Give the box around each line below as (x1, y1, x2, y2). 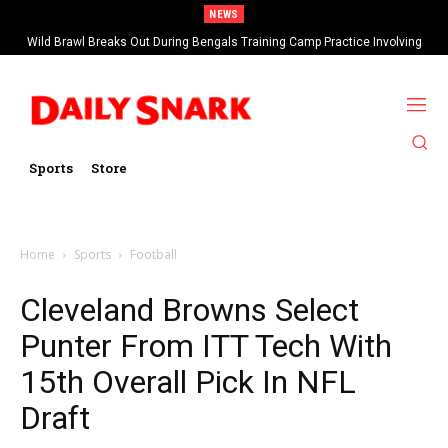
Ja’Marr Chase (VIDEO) (161, 51, 287, 65)
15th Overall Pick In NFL (20, 362, 356, 401)
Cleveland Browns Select (20, 290, 359, 329)
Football (130, 245, 177, 263)
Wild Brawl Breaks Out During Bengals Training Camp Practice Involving (26, 35, 422, 49)
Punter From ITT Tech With (20, 326, 392, 365)
